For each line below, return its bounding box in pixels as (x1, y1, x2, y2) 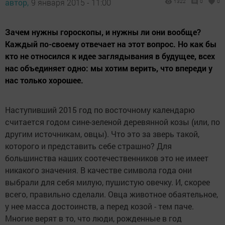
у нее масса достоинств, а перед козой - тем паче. (5, 201, 194, 212)
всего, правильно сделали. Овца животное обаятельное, (5, 189, 218, 200)
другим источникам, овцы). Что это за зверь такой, (5, 129, 199, 140)
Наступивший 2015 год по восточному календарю (5, 104, 195, 116)
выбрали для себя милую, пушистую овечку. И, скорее (5, 177, 210, 188)
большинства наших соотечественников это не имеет (5, 153, 208, 164)
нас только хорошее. (5, 75, 83, 86)
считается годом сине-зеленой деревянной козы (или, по (5, 117, 220, 128)
